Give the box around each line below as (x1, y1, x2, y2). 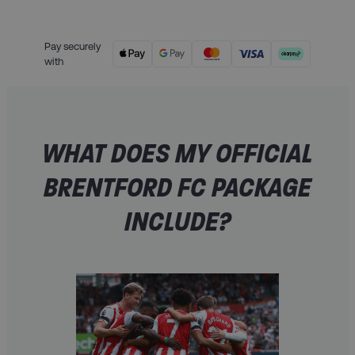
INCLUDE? (124, 203, 231, 239)
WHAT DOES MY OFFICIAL (42, 135, 313, 170)
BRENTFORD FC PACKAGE (44, 169, 311, 204)
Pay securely (44, 40, 101, 52)
